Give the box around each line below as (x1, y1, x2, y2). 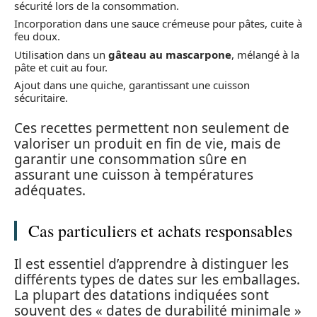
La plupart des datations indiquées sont (14, 286, 269, 304)
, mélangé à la (231, 47, 299, 62)
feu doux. (14, 29, 60, 43)
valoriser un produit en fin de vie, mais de (14, 134, 281, 153)
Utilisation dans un (14, 47, 108, 62)
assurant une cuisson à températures (14, 165, 253, 184)
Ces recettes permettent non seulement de (14, 118, 289, 137)
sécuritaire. (14, 91, 68, 105)
